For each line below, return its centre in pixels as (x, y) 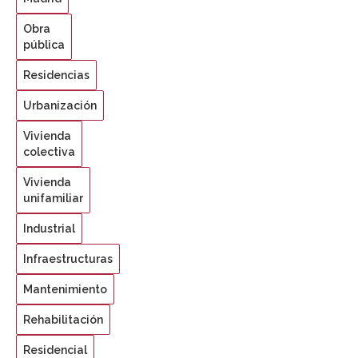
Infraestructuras (68, 259)
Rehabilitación (63, 320)
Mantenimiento (65, 290)
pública (44, 45)
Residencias (56, 76)
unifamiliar (53, 199)
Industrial (49, 229)
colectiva (49, 152)
